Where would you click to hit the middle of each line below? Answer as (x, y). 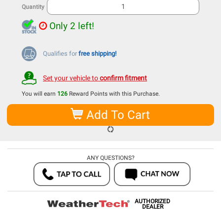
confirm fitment (123, 78)
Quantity (33, 7)
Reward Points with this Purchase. (114, 94)
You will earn (39, 94)
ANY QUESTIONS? (110, 158)
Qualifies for (61, 54)
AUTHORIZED (152, 202)
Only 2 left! (71, 26)
